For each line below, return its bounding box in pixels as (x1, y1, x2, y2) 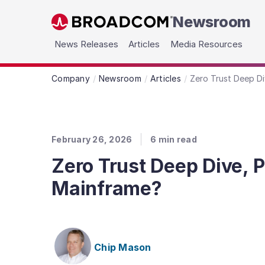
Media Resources (170, 38, 243, 50)
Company (51, 73, 90, 83)
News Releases (54, 38, 118, 50)
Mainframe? (51, 177, 162, 200)
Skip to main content (51, 22, 139, 34)
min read (158, 134, 197, 144)
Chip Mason (94, 241, 151, 253)
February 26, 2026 (51, 134, 132, 144)
